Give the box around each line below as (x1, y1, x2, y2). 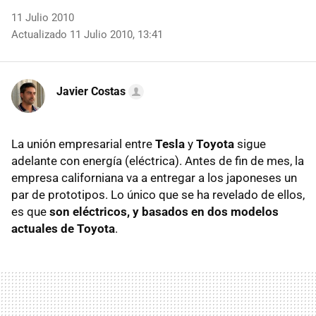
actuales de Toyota (11, 221, 115, 236)
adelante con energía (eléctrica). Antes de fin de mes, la (11, 154, 304, 168)
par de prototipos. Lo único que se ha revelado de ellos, (11, 188, 305, 202)
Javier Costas (56, 85, 126, 98)
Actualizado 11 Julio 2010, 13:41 (11, 28, 163, 41)
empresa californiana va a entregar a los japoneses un (11, 171, 297, 185)
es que (11, 205, 49, 219)
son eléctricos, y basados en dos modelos (49, 205, 279, 219)
